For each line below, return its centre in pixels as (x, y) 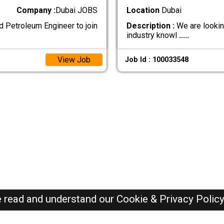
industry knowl (152, 35)
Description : (150, 25)
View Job (74, 60)
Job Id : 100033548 (156, 60)
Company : (36, 10)
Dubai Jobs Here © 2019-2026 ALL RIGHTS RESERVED (112, 207)
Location (143, 10)
